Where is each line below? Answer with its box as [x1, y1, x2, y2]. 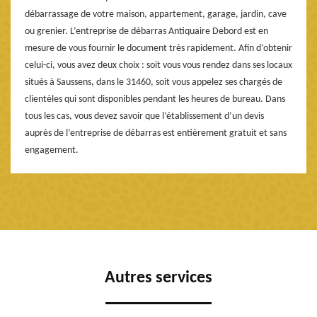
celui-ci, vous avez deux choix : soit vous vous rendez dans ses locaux [25, 60, 292, 71]
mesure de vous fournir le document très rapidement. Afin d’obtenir [25, 43, 292, 54]
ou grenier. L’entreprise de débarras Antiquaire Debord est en [25, 26, 268, 38]
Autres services [105, 270, 212, 287]
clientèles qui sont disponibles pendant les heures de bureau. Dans [25, 94, 285, 105]
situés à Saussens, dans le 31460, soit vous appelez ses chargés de [25, 77, 282, 88]
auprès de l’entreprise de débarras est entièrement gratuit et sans [25, 128, 287, 139]
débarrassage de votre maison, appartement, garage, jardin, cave [25, 9, 287, 21]
